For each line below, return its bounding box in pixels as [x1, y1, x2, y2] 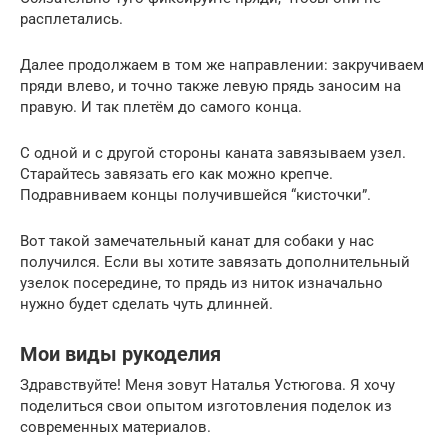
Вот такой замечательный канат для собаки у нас [20, 231, 374, 250]
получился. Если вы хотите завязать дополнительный [20, 252, 410, 271]
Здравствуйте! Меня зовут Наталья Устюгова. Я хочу [20, 375, 395, 394]
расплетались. [20, 9, 123, 28]
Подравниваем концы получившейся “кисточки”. [20, 185, 371, 204]
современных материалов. [20, 417, 211, 436]
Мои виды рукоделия [20, 343, 221, 366]
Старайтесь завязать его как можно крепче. [20, 164, 333, 183]
